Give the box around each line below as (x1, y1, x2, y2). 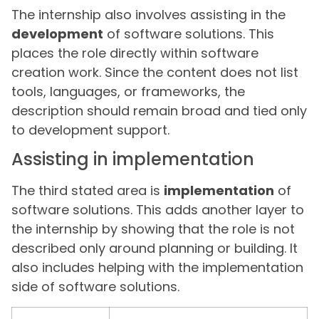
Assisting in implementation (11, 147, 254, 172)
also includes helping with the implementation (11, 258, 303, 277)
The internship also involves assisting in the (11, 6, 286, 24)
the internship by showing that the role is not (11, 220, 295, 239)
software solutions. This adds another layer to (11, 201, 304, 219)
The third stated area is (11, 182, 164, 200)
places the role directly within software (11, 44, 258, 63)
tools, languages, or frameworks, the (11, 83, 245, 101)
